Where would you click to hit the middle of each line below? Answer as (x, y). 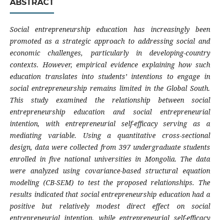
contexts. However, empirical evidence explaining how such (110, 65)
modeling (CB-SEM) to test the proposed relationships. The (110, 183)
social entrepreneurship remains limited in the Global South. (110, 88)
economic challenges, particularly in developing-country (110, 53)
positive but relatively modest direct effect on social (110, 206)
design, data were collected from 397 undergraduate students (110, 147)
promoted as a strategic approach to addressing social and (110, 41)
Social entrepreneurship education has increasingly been (110, 29)
